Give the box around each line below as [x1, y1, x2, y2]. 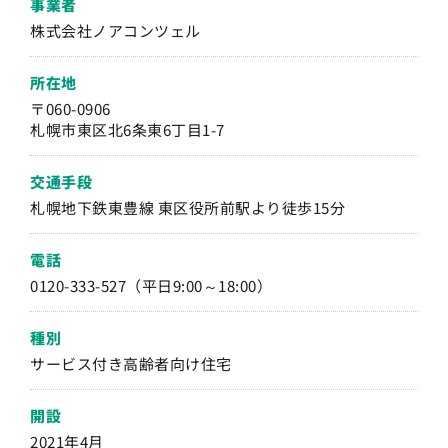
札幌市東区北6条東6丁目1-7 [30, 118, 225, 140]
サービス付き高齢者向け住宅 [30, 352, 232, 374]
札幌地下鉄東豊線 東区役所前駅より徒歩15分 [30, 196, 345, 218]
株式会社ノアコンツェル [30, 19, 201, 41]
